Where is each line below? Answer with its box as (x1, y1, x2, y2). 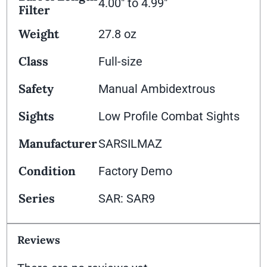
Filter (18, 2, 51, 18)
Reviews (17, 233, 61, 247)
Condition (18, 163, 76, 179)
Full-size (98, 54, 143, 69)
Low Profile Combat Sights (98, 109, 240, 124)
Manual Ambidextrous (98, 82, 216, 97)
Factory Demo (98, 164, 173, 179)
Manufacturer (18, 136, 98, 151)
